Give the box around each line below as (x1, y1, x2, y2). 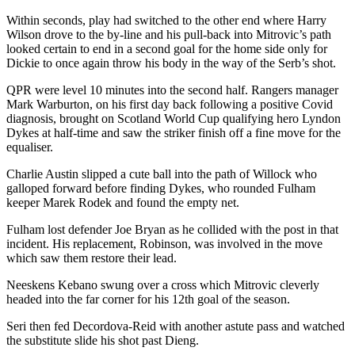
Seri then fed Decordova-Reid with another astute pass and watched (6, 319, 345, 333)
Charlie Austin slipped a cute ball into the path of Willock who (6, 166, 317, 181)
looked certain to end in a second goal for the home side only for (6, 41, 327, 55)
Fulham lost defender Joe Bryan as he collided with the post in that (6, 222, 338, 236)
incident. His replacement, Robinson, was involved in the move (6, 236, 323, 250)
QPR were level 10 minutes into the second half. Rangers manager (6, 82, 338, 97)
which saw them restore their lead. (6, 250, 177, 265)
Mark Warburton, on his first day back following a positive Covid (6, 97, 333, 111)
